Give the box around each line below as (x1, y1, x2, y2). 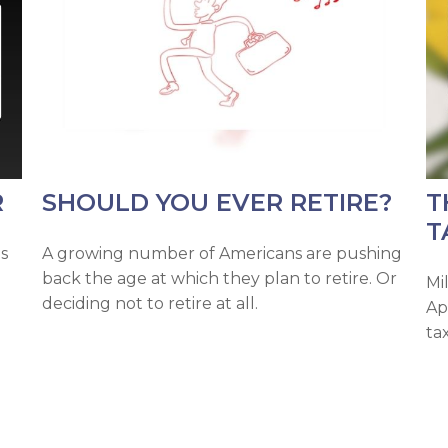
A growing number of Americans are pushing (42, 244, 403, 264)
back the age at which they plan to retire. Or (42, 269, 398, 289)
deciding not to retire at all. (42, 294, 259, 314)
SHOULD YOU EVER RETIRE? (42, 188, 393, 218)
